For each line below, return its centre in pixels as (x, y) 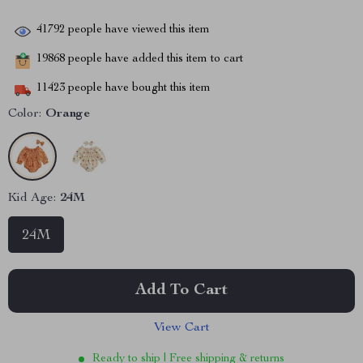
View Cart (181, 328)
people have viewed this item (137, 30)
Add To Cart (181, 291)
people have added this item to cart (154, 60)
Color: (25, 114)
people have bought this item (138, 89)
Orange (68, 114)
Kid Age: (32, 199)
